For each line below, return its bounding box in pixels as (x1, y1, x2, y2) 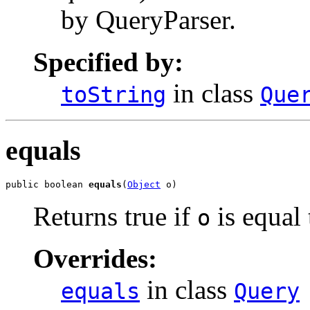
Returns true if (33, 201, 197, 232)
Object (127, 179, 161, 190)
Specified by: (33, 46, 183, 77)
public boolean (6, 179, 89, 190)
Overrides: (33, 244, 157, 274)
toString (61, 82, 166, 107)
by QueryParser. (61, 4, 236, 35)
